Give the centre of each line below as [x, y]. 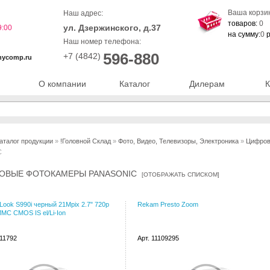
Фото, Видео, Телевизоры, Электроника [178, 141]
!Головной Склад [86, 141]
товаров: [243, 24]
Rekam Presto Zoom [168, 204]
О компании [62, 84]
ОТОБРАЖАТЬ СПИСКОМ [181, 174]
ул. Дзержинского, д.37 [112, 28]
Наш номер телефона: [102, 42]
